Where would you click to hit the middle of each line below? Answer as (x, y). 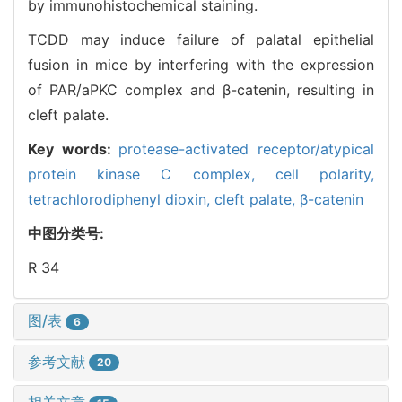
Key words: (74, 149)
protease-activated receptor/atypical (247, 149)
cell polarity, (325, 174)
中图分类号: (68, 233)
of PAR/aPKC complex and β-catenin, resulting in (201, 89)
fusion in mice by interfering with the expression (201, 64)
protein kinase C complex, (152, 174)
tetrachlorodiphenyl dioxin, (121, 199)
